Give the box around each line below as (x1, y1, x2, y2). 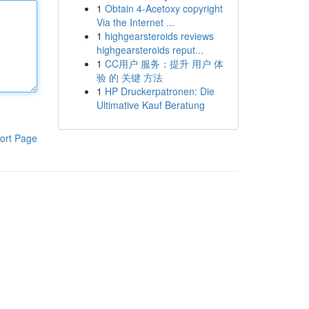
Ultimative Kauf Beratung (96, 98, 205, 112)
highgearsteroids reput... (96, 43, 203, 57)
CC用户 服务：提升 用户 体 (104, 57, 223, 70)
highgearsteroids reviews (104, 29, 214, 43)
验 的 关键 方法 (96, 70, 163, 84)
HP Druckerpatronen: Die (104, 84, 215, 98)
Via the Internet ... (96, 15, 175, 29)
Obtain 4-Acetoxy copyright (104, 1, 223, 15)
